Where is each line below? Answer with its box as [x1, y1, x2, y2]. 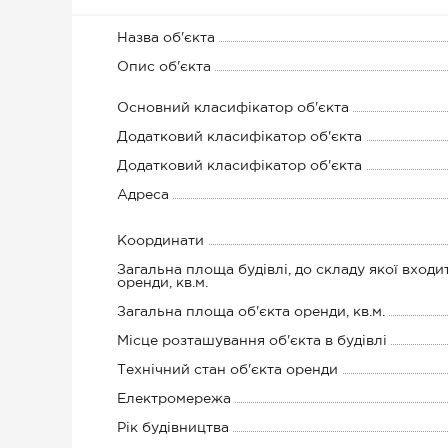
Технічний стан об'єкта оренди [117, 364, 338, 376]
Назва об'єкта [117, 32, 215, 44]
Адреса [117, 189, 169, 201]
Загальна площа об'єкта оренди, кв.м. [117, 306, 385, 318]
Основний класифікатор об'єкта [117, 102, 349, 114]
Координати [117, 235, 204, 247]
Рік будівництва [117, 422, 229, 434]
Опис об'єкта [117, 61, 211, 73]
